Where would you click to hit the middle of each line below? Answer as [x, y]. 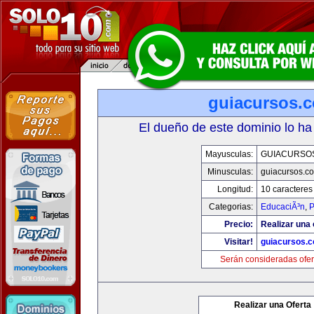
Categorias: [231, 207]
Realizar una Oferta [273, 305]
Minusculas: [230, 172]
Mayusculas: [229, 154]
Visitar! [238, 242]
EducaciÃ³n [282, 207]
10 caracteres [286, 189]
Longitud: [235, 189]
